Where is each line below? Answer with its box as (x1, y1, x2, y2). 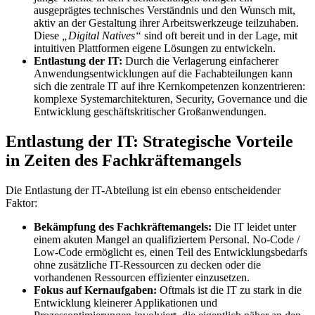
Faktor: (6, 197, 37, 210)
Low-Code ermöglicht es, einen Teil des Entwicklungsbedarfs (34, 246, 307, 259)
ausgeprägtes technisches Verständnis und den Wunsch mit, (34, 4, 295, 17)
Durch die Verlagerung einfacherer (122, 55, 278, 67)
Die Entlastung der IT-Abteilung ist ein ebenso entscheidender (6, 184, 281, 197)
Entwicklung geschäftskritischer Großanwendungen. (34, 105, 266, 118)
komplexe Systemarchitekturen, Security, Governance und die (34, 93, 307, 105)
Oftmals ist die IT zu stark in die (157, 284, 302, 297)
